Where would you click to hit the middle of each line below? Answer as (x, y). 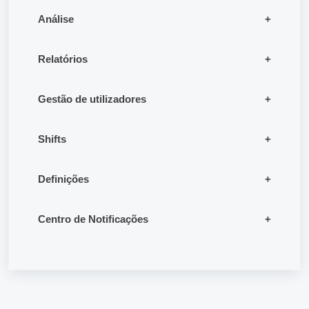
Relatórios (63, 59)
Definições (63, 179)
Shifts (52, 139)
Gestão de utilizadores (92, 99)
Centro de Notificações (93, 219)
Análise (56, 19)
